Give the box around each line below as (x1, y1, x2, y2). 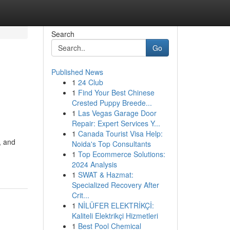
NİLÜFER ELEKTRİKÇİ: (78, 200, 154, 210)
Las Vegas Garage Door (78, 108, 157, 118)
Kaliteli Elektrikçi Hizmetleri (71, 210, 158, 221)
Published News (51, 67, 103, 77)
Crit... (71, 190, 89, 200)
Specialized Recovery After (71, 180, 159, 190)
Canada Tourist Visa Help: (78, 128, 163, 139)
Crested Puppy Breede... (71, 98, 152, 108)
